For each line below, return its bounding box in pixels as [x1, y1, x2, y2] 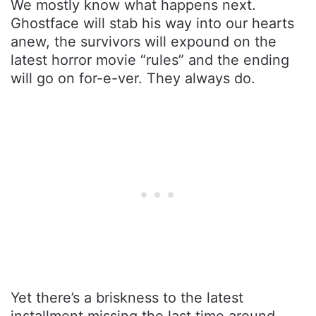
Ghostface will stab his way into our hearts [11, 14, 294, 32]
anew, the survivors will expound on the [11, 32, 276, 50]
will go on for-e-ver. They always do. [11, 69, 255, 87]
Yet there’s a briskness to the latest [11, 288, 243, 306]
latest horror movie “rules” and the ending [11, 51, 289, 68]
